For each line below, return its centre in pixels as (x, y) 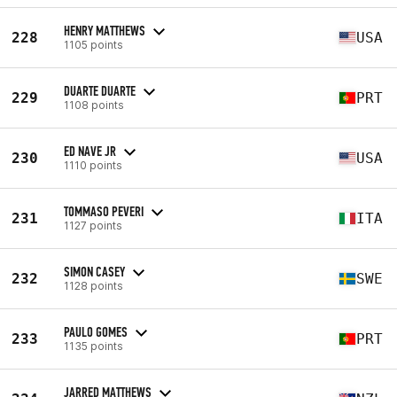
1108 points (94, 105)
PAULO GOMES (96, 331)
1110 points (93, 165)
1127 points (93, 225)
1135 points (93, 346)
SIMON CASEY (94, 271)
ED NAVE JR (90, 151)
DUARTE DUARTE (100, 90)
